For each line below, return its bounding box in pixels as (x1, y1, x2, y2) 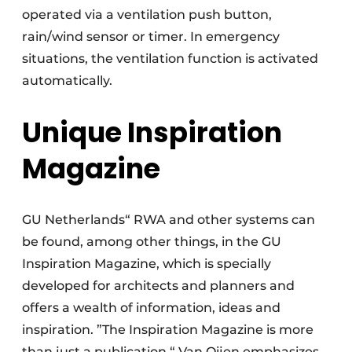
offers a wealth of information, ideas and (22, 300, 280, 316)
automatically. (22, 73, 112, 89)
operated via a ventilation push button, (22, 7, 272, 23)
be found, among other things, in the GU (22, 234, 281, 250)
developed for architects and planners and (22, 278, 295, 294)
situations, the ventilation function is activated (22, 51, 318, 67)
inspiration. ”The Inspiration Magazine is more (22, 322, 313, 338)
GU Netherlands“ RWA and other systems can (22, 212, 315, 228)
